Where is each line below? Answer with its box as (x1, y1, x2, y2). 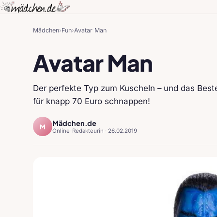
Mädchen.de (52, 119, 96, 127)
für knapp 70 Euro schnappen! (33, 96, 150, 106)
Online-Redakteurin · (52, 127, 108, 134)
